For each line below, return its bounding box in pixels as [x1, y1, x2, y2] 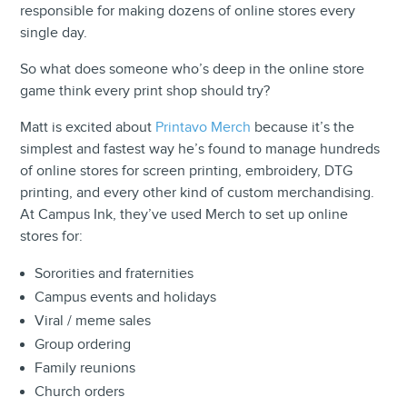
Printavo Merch [155, 118, 252, 136]
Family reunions [35, 359, 136, 377]
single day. [20, 24, 88, 42]
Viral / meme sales [35, 312, 152, 330]
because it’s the [251, 118, 355, 136]
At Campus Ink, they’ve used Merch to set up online [20, 205, 349, 223]
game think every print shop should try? [20, 82, 271, 100]
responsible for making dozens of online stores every [20, 2, 356, 20]
